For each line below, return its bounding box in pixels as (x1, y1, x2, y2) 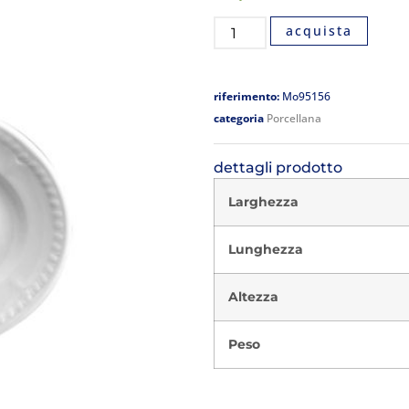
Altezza (228, 288, 278, 306)
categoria (214, 110, 264, 127)
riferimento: (214, 89, 282, 105)
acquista (286, 22, 353, 40)
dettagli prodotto (214, 159, 342, 177)
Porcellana (267, 110, 321, 127)
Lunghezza (228, 241, 303, 258)
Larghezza (228, 194, 299, 211)
